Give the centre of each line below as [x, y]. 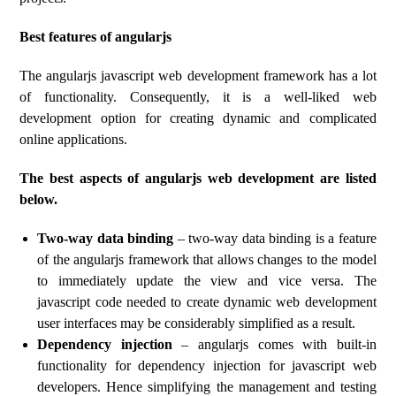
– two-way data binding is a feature [275, 238]
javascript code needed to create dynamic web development [207, 302]
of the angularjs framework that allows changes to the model [207, 259]
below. [39, 199]
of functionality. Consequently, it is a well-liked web [198, 97]
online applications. [74, 139]
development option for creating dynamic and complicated [198, 118]
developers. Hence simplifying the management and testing [207, 387]
